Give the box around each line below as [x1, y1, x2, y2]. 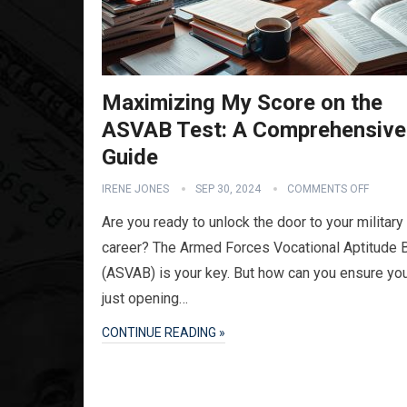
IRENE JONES [102, 183, 169, 195]
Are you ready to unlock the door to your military [102, 213, 403, 231]
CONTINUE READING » [102, 325, 225, 340]
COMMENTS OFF [287, 183, 369, 195]
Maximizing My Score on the [102, 90, 382, 115]
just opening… [102, 290, 188, 307]
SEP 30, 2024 [195, 183, 261, 195]
